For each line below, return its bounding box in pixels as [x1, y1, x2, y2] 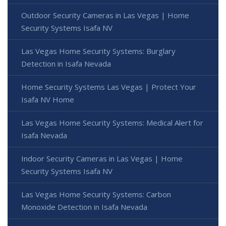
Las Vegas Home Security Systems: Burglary [21, 46, 176, 56]
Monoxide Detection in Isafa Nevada [21, 202, 147, 212]
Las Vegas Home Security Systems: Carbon [21, 189, 171, 200]
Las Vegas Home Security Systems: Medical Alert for [21, 118, 203, 128]
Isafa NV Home [21, 94, 74, 105]
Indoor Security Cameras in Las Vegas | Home [21, 153, 183, 164]
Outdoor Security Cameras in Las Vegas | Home [21, 10, 189, 21]
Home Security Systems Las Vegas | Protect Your [21, 82, 196, 92]
